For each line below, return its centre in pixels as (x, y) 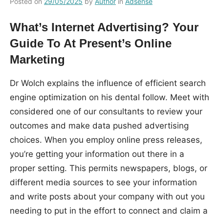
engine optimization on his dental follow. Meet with (109, 97)
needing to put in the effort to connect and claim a (109, 210)
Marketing (37, 59)
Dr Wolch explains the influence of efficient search (108, 83)
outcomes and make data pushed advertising (99, 125)
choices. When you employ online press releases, (106, 140)
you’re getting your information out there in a (97, 154)
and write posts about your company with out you (107, 196)
